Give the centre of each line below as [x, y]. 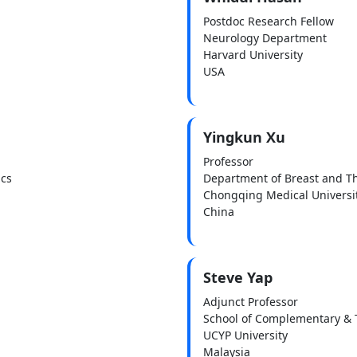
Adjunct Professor [250, 301]
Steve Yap [237, 277]
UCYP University [245, 335]
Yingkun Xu [244, 137]
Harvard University [253, 54]
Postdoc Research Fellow [268, 21]
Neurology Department [265, 37]
